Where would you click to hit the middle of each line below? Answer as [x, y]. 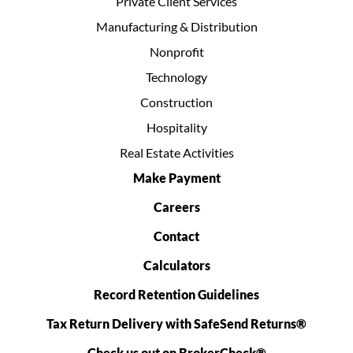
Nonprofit [176, 52]
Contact [176, 236]
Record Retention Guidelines [176, 295]
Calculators [176, 266]
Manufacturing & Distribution [176, 27]
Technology [176, 77]
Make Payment [176, 178]
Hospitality [176, 128]
